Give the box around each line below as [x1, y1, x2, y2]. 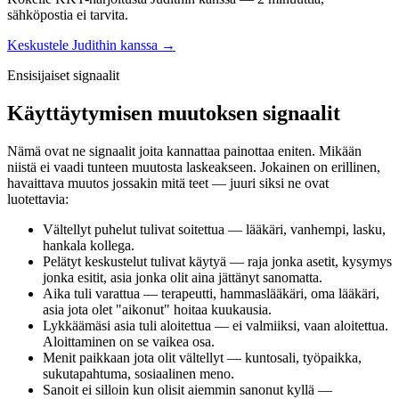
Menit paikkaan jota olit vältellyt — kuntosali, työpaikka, [43, 349, 362, 365]
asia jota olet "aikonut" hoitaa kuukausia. [43, 301, 272, 317]
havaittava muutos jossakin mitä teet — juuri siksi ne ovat [7, 175, 329, 191]
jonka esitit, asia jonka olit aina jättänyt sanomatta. [43, 269, 322, 285]
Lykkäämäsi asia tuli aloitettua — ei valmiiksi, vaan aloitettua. [43, 317, 388, 333]
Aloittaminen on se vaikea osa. [43, 333, 215, 349]
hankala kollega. [43, 237, 134, 253]
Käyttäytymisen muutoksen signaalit [7, 101, 340, 125]
